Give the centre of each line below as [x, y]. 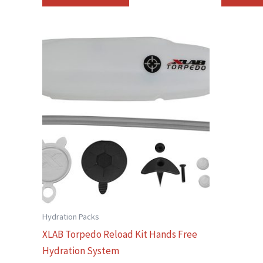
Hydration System [81, 251]
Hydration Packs [71, 217]
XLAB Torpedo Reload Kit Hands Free [120, 235]
